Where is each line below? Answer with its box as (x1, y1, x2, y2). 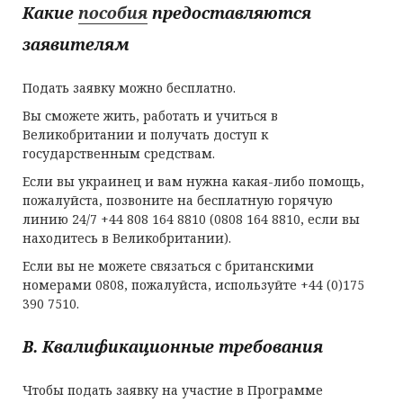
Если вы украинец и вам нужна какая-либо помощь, (22, 173, 364, 190)
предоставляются (148, 2, 311, 23)
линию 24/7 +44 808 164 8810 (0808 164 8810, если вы (22, 210, 360, 228)
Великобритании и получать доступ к (22, 126, 268, 143)
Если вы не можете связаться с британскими (22, 257, 314, 274)
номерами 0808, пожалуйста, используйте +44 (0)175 (22, 276, 364, 293)
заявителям (22, 33, 130, 55)
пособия (78, 2, 148, 23)
